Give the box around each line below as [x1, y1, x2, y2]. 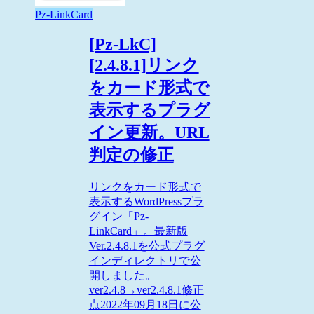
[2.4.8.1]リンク [88, 56, 199, 75]
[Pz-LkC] [88, 35, 156, 54]
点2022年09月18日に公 [88, 299, 201, 310]
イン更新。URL [88, 123, 210, 142]
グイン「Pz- [88, 210, 149, 222]
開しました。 [88, 269, 156, 281]
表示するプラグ [88, 101, 210, 120]
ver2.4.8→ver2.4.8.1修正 [88, 284, 204, 296]
